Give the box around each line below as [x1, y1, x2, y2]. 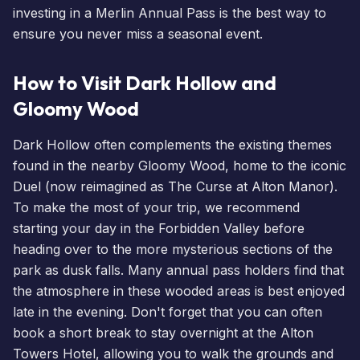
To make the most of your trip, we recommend [13, 198, 300, 215]
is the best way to [215, 4, 326, 21]
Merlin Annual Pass [96, 4, 215, 21]
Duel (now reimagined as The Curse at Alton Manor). [13, 178, 337, 194]
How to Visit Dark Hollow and [13, 70, 276, 95]
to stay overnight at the [131, 324, 280, 341]
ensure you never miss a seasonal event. [13, 25, 263, 42]
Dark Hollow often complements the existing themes [13, 136, 332, 153]
